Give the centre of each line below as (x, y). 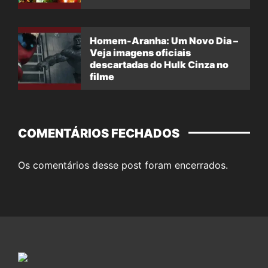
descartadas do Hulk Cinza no (159, 64)
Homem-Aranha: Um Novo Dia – (164, 40)
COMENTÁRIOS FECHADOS (99, 134)
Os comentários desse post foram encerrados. (123, 165)
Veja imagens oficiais (140, 52)
